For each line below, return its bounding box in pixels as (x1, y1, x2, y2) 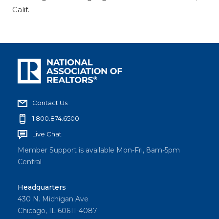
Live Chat (32, 130, 62, 138)
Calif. (12, 5, 29, 15)
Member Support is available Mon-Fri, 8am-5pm (18, 145, 180, 154)
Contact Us (32, 98, 67, 107)
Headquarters (18, 182, 66, 192)
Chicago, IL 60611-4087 (18, 206, 97, 215)
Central (18, 157, 42, 166)
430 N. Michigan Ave (18, 194, 88, 203)
